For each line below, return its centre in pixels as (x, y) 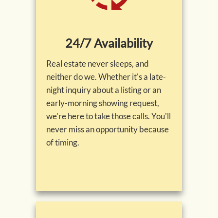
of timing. (63, 143)
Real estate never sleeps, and (98, 64)
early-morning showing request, (103, 103)
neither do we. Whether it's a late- (106, 77)
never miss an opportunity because (108, 129)
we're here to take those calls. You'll (109, 116)
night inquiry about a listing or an (104, 90)
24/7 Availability (109, 43)
